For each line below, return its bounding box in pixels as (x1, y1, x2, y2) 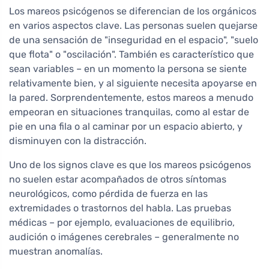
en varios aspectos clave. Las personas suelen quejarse (9, 20, 258, 32)
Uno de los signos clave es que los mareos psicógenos (9, 159, 251, 171)
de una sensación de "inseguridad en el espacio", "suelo (9, 34, 258, 46)
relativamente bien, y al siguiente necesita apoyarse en (9, 77, 257, 89)
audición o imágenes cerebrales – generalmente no (9, 231, 239, 243)
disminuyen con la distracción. (9, 135, 147, 147)
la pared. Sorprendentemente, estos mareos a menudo (9, 92, 253, 104)
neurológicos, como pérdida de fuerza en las (9, 188, 208, 200)
